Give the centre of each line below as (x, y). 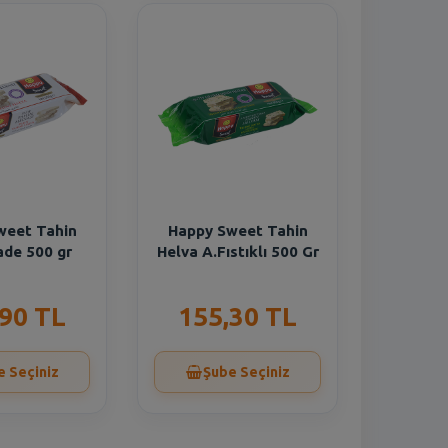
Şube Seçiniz (246, 372)
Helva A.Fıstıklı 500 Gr (237, 251)
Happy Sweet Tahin (237, 230)
